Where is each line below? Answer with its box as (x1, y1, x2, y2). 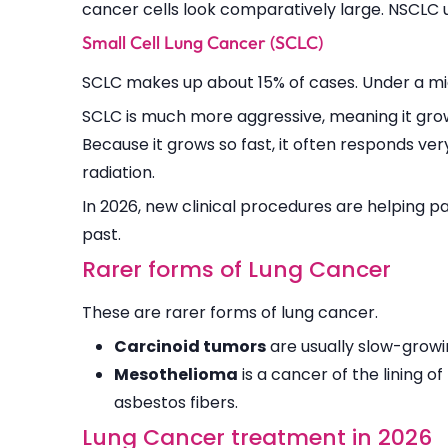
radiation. (82, 161, 159, 185)
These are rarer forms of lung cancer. (82, 301, 382, 325)
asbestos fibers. (114, 391, 238, 415)
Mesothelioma (114, 363, 238, 387)
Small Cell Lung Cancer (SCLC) (82, 31, 323, 55)
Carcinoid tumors (114, 335, 266, 359)
